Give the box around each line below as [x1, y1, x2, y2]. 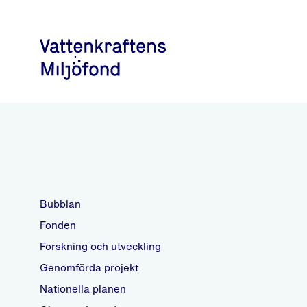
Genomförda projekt [40, 260, 138, 275]
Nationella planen [40, 281, 126, 296]
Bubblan [40, 196, 81, 211]
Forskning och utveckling [40, 238, 161, 254]
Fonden [40, 217, 76, 232]
